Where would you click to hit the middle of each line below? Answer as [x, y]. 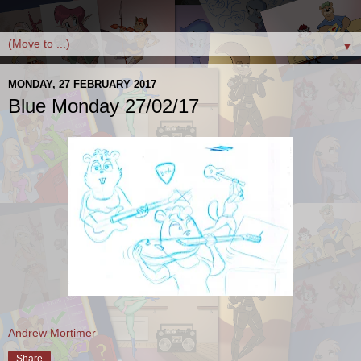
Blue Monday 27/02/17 [104, 106]
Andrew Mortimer [52, 332]
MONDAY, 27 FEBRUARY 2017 [82, 84]
